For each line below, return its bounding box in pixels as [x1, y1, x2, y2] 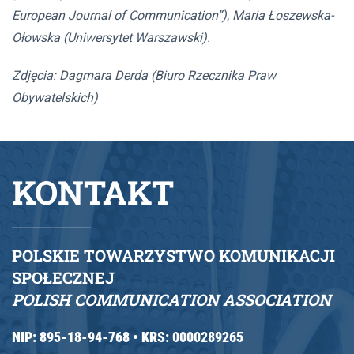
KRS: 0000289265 [141, 329, 243, 346]
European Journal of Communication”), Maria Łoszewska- [12, 8, 333, 24]
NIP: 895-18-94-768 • [12, 329, 141, 346]
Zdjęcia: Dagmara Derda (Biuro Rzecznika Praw [12, 68, 276, 84]
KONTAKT [12, 170, 174, 214]
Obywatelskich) [12, 90, 98, 106]
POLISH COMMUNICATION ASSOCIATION [12, 289, 331, 311]
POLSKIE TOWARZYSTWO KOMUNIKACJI [12, 245, 335, 266]
